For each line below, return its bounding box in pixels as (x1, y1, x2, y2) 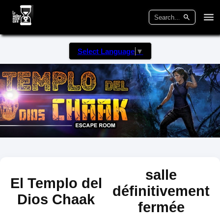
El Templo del (10, 175, 102, 191)
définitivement (112, 183, 210, 199)
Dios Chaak (17, 191, 95, 207)
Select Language (77, 47, 135, 56)
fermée (137, 199, 185, 216)
